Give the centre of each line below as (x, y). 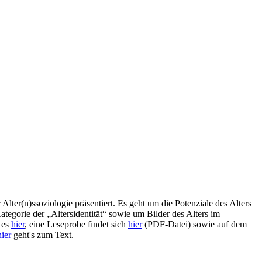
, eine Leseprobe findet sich (76, 224)
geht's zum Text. (42, 235)
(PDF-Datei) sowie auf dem (194, 224)
